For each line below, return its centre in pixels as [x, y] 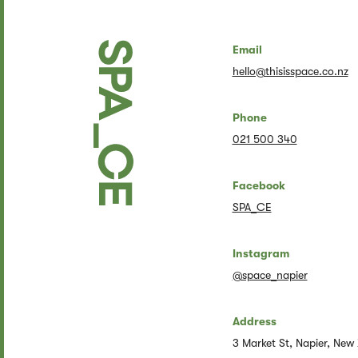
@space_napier [270, 274]
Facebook [259, 185]
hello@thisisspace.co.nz [290, 71]
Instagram [261, 253]
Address [254, 321]
